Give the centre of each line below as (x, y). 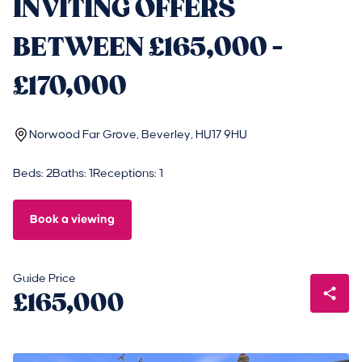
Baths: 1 (73, 174)
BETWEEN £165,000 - (148, 47)
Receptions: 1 (128, 174)
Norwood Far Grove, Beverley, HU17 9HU (138, 135)
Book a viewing (72, 219)
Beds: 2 (33, 174)
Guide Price (44, 279)
